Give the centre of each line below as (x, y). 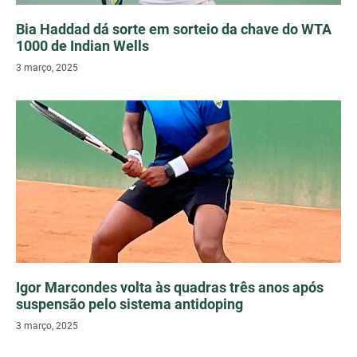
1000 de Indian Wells (82, 46)
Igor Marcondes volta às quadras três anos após (170, 288)
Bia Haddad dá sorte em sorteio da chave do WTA (174, 29)
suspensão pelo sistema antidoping (129, 304)
